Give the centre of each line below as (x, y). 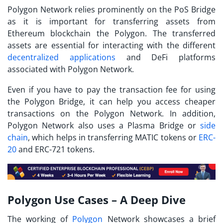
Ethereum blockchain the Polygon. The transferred (111, 34)
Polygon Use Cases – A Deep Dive (97, 199)
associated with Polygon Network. (72, 69)
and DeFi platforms (165, 57)
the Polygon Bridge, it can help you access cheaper (111, 102)
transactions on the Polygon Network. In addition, (111, 114)
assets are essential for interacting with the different (111, 46)
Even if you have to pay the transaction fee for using (111, 90)
